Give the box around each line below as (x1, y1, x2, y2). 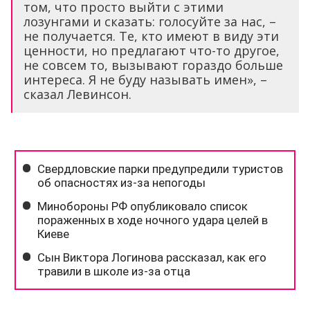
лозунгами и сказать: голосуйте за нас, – (24, 12, 276, 30)
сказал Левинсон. (24, 85, 131, 102)
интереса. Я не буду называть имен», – (24, 71, 267, 88)
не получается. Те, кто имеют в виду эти (24, 27, 279, 44)
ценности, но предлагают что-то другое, (24, 42, 280, 59)
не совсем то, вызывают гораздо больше (24, 56, 283, 73)
